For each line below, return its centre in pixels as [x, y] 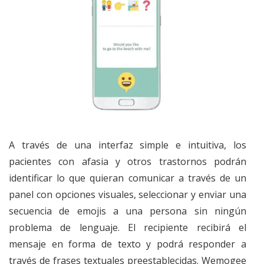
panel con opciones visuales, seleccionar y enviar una [128, 194]
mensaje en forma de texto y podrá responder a [128, 244]
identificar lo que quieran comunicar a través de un [128, 178]
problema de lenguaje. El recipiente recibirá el [128, 227]
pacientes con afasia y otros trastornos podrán [128, 161]
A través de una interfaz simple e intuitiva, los [128, 145]
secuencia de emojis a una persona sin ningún [128, 211]
